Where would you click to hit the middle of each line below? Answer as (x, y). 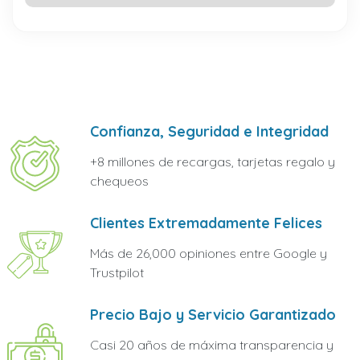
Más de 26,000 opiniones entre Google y (209, 253)
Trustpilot (117, 272)
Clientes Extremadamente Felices (207, 223)
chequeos (120, 181)
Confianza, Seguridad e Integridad (210, 131)
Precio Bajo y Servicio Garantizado (213, 315)
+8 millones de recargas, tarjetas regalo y (213, 162)
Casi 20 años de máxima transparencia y (212, 345)
